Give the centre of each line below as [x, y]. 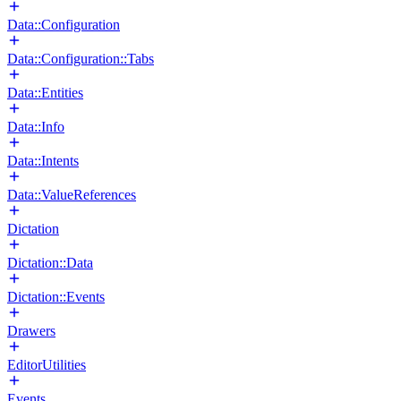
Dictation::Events [56, 297]
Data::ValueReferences [72, 195]
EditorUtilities [47, 365]
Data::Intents [43, 161]
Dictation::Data [50, 263]
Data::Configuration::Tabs [81, 59]
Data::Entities [45, 93]
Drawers [31, 331]
